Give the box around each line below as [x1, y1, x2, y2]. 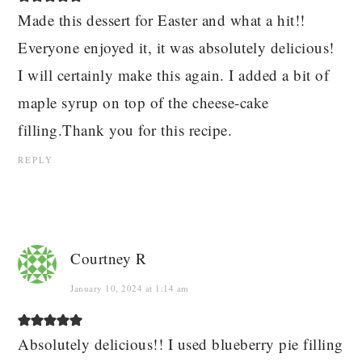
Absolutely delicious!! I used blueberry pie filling [18, 334, 343, 355]
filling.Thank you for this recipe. [18, 120, 233, 141]
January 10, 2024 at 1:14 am [70, 282, 189, 295]
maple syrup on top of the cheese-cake [18, 92, 269, 113]
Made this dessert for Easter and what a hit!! [18, 10, 305, 31]
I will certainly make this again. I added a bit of [18, 65, 330, 86]
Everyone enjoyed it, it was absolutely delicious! [18, 37, 335, 58]
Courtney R [70, 248, 147, 269]
